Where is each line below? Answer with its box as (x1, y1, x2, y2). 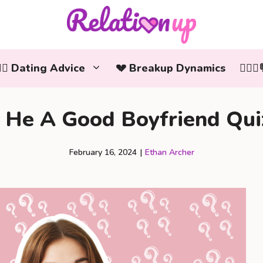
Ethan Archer (144, 146, 194, 158)
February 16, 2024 (69, 146, 137, 158)
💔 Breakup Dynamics (115, 60, 225, 75)
